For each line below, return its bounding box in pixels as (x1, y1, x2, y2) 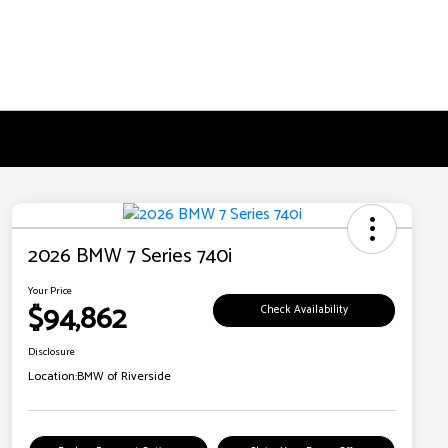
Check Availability (260, 300, 348, 319)
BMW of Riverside (77, 367, 171, 387)
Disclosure (28, 344, 75, 361)
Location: (28, 367, 77, 387)
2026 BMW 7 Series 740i (28, 240, 232, 274)
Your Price (28, 283, 72, 300)
